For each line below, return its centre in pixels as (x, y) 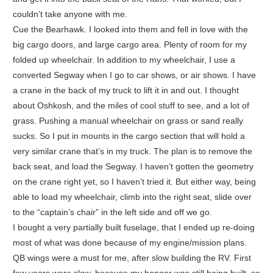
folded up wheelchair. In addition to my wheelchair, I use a (124, 59)
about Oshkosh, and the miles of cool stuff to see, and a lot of (131, 105)
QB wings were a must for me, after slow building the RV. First (132, 257)
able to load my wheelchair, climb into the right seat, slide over (132, 197)
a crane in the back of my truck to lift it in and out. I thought (126, 90)
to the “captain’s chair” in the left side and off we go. (112, 212)
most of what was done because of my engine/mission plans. (129, 242)
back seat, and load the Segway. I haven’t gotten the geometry (133, 166)
